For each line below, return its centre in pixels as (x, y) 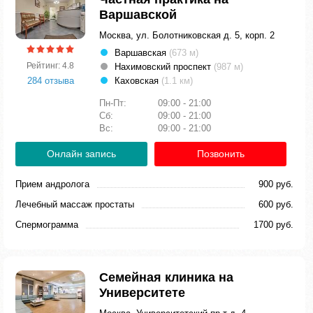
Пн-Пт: (114, 103)
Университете (142, 293)
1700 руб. (274, 225)
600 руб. (276, 204)
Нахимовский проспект (164, 67)
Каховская (138, 81)
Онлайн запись (81, 154)
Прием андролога (52, 184)
